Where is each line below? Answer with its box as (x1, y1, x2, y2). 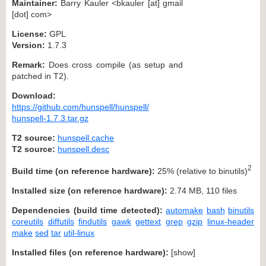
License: (12, 28, 47, 39)
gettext (135, 216, 161, 226)
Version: (12, 40, 45, 50)
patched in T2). (12, 71, 69, 81)
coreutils (12, 216, 43, 226)
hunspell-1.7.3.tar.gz (12, 113, 88, 123)
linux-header (207, 216, 255, 226)
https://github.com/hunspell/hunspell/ (12, 102, 149, 112)
